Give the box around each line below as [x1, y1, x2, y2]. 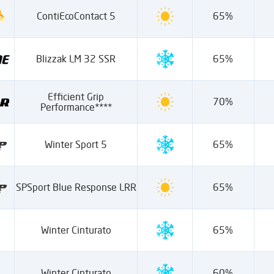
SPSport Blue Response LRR [15, 181, 136, 193]
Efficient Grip [48, 90, 105, 103]
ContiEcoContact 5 [36, 10, 116, 22]
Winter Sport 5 [45, 138, 108, 150]
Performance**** [40, 100, 112, 113]
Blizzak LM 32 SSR [36, 53, 116, 65]
